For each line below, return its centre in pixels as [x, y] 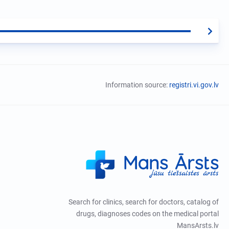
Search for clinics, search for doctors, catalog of [143, 202]
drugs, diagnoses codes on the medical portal [147, 214]
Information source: [137, 85]
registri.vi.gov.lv [194, 85]
